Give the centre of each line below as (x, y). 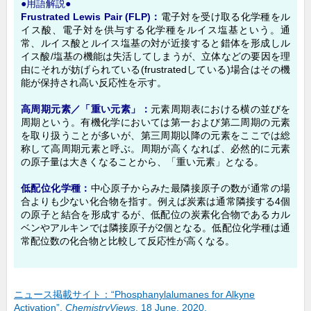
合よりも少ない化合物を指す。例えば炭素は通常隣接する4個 (155, 202)
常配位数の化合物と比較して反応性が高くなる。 (128, 241)
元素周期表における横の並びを (220, 109)
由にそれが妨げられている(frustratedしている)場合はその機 (155, 70)
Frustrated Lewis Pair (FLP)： (91, 17)
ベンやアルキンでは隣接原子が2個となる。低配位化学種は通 (155, 228)
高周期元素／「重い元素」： (86, 109)
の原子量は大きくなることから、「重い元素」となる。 (142, 162)
